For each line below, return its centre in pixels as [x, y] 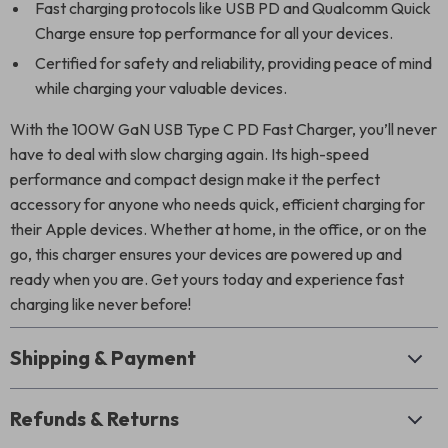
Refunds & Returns [94, 418]
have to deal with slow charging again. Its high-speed [189, 154]
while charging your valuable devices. [161, 88]
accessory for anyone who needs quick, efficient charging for [217, 204]
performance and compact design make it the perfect [195, 179]
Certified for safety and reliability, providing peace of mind [233, 63]
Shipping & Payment [103, 357]
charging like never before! [100, 304]
